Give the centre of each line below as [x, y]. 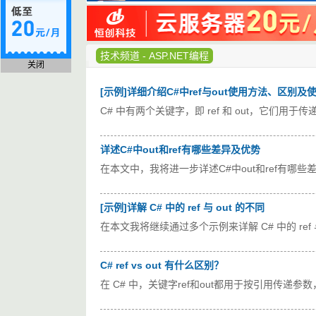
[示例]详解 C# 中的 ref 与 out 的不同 [182, 207]
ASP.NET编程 [179, 56]
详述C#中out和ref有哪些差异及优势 [180, 150]
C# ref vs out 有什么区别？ [162, 265]
